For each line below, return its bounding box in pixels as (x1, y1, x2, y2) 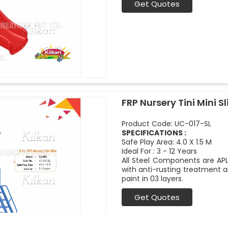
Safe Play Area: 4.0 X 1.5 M (122, 137, 212, 147)
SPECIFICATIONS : (122, 128, 186, 138)
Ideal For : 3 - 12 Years (122, 146, 197, 156)
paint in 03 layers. (122, 174, 183, 184)
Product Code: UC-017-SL (122, 119, 211, 129)
